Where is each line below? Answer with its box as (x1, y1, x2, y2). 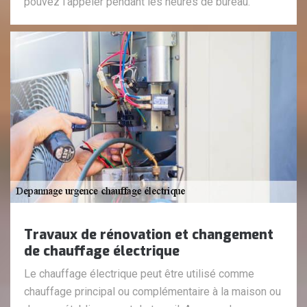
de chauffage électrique (24, 242, 180, 261)
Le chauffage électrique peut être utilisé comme (24, 267, 254, 281)
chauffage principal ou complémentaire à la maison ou (24, 285, 281, 299)
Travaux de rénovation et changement (24, 225, 273, 245)
